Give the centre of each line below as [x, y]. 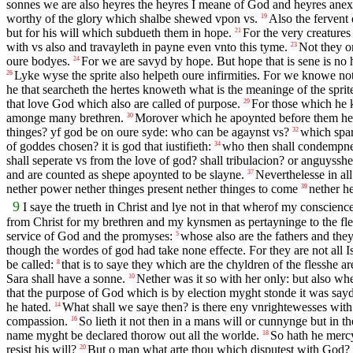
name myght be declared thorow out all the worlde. [133, 335]
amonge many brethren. [65, 117]
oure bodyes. [38, 61]
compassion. [37, 321]
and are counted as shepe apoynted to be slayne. [125, 174]
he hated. [29, 307]
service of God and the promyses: [89, 236]
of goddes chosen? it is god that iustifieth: [109, 146]
